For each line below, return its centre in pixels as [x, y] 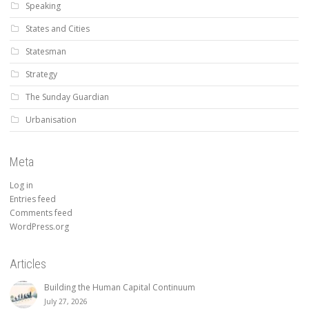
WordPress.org [39, 227]
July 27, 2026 [66, 302]
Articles [28, 264]
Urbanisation [51, 120]
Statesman [46, 52]
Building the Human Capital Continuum [121, 288]
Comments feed [41, 213]
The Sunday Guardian [67, 97]
